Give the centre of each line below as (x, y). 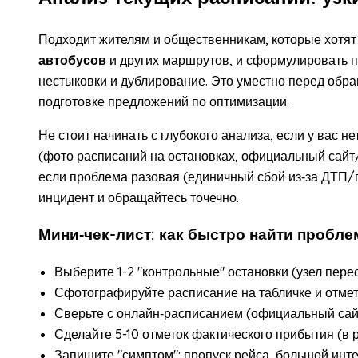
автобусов (72, 60)
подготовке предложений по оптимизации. (164, 101)
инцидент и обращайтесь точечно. (139, 197)
